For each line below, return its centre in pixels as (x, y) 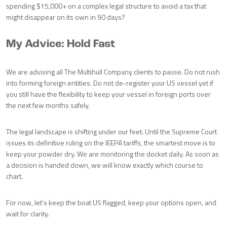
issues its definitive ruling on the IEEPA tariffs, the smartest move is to (111, 143)
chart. (14, 176)
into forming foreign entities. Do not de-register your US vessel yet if (110, 83)
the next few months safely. (49, 105)
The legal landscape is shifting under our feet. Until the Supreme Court (111, 131)
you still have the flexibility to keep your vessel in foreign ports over (108, 94)
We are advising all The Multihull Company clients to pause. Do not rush (113, 72)
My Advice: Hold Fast (61, 44)
